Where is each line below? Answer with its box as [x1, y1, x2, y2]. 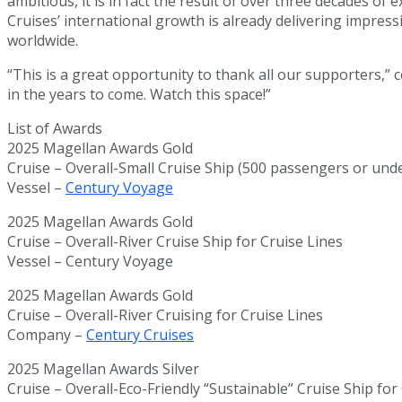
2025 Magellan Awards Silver [7, 359, 199, 380]
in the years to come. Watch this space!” [7, 84, 271, 105]
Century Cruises [86, 325, 194, 345]
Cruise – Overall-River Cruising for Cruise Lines [7, 305, 323, 326]
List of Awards [7, 118, 102, 139]
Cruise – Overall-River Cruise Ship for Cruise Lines [7, 232, 343, 252]
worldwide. [7, 31, 78, 51]
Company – [7, 325, 86, 345]
